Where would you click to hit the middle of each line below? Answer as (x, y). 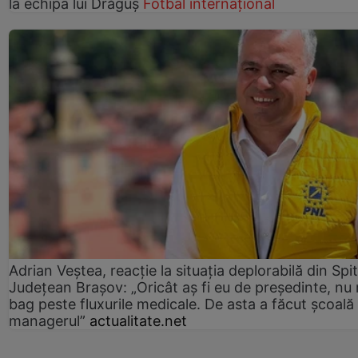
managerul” (47, 321)
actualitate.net (138, 321)
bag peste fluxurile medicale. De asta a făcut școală (181, 304)
